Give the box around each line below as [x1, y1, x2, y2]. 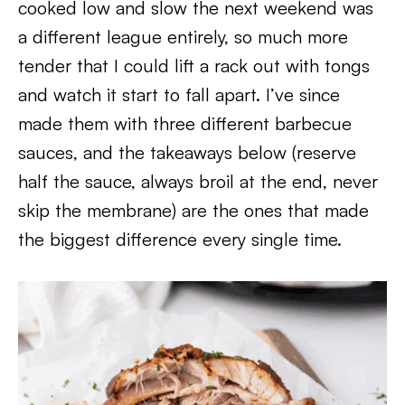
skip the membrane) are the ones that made [18, 199, 369, 221]
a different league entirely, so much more [18, 25, 348, 48]
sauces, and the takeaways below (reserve [18, 141, 356, 164]
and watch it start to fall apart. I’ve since [18, 83, 340, 106]
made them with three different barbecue [18, 112, 352, 135]
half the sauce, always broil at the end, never [18, 170, 378, 193]
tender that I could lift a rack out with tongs [18, 54, 370, 77]
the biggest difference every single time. [18, 228, 342, 250]
